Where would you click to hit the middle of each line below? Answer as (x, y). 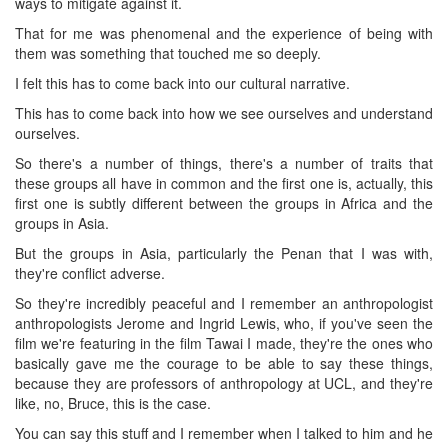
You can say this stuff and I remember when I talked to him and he (224, 432)
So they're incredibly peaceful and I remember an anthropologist (224, 302)
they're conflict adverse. (90, 272)
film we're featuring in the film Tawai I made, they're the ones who (224, 342)
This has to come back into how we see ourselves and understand (224, 112)
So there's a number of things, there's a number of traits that (224, 162)
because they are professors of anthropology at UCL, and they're (224, 382)
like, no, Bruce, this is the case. (113, 402)
